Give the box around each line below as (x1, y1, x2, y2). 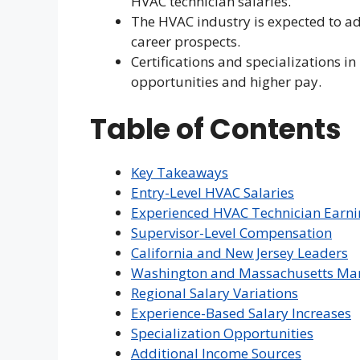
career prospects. (131, 32, 240, 51)
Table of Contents (90, 108, 342, 149)
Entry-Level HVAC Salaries (131, 182, 294, 202)
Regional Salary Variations (131, 283, 298, 302)
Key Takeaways (131, 162, 228, 182)
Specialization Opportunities (131, 323, 313, 342)
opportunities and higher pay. (131, 72, 321, 91)
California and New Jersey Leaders (131, 243, 348, 262)
